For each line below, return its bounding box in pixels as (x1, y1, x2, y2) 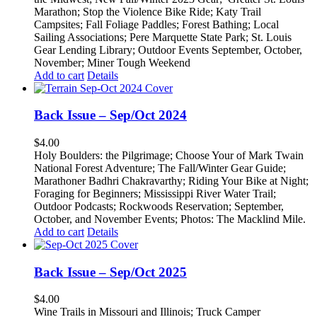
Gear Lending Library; (34, 43, 138, 56)
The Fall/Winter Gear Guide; (158, 161, 286, 174)
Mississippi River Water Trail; (144, 187, 276, 200)
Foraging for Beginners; (34, 187, 144, 200)
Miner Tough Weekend (87, 56, 190, 69)
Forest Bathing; (182, 18, 253, 30)
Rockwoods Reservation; (119, 200, 231, 212)
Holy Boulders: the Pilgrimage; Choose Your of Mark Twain (34, 149, 304, 161)
